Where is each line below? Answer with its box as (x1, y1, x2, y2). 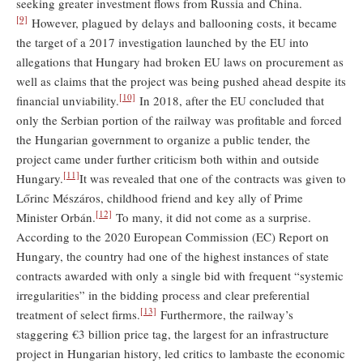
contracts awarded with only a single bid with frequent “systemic (16, 267, 344, 284)
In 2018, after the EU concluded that (135, 92, 324, 109)
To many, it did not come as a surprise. (112, 208, 311, 225)
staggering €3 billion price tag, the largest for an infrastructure (16, 325, 329, 342)
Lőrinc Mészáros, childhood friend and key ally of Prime (16, 189, 303, 206)
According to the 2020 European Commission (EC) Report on (16, 228, 329, 245)
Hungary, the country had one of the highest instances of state (16, 247, 329, 264)
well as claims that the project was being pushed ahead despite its (16, 72, 346, 89)
